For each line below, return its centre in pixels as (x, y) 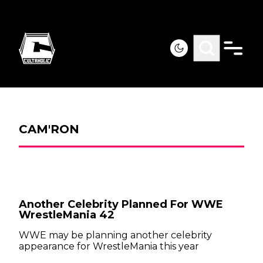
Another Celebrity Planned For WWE (121, 204)
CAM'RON (49, 129)
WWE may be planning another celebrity (115, 235)
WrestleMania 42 (67, 215)
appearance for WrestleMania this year (109, 246)
